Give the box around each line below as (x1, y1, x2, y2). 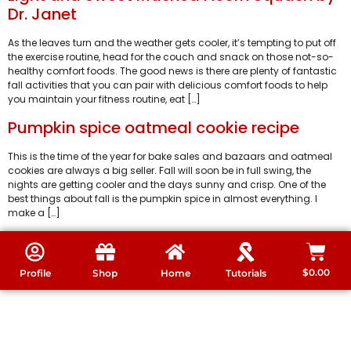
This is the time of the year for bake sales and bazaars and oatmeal (8, 149, 332, 163)
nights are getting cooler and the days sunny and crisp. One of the (8, 177, 326, 191)
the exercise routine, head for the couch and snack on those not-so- (8, 50, 334, 64)
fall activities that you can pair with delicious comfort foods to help (8, 78, 327, 92)
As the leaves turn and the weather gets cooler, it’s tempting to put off (8, 36, 336, 50)
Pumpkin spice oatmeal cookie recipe (8, 116, 299, 139)
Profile (19, 266, 51, 279)
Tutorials (225, 266, 266, 279)
